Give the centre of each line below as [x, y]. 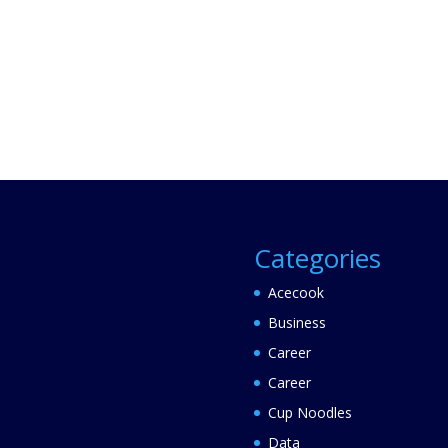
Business [296, 322]
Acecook [295, 292]
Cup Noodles [309, 412]
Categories [317, 257]
